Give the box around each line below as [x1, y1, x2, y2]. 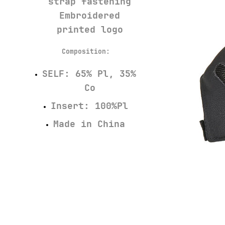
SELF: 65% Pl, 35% [42, 68, 136, 80]
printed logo [56, 24, 123, 36]
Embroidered [59, 10, 120, 22]
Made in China [53, 118, 125, 130]
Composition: [61, 47, 110, 56]
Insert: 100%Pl [50, 100, 128, 112]
